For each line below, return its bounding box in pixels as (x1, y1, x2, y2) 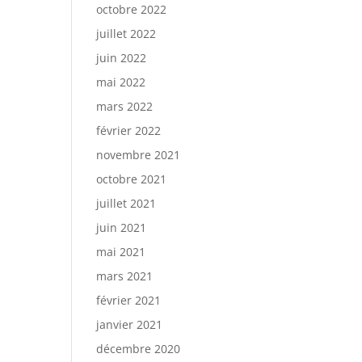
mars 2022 (96, 99, 154, 114)
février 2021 (96, 293, 162, 308)
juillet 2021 (96, 196, 157, 211)
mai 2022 (96, 74, 146, 90)
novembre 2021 (96, 147, 181, 162)
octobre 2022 (96, 2, 167, 17)
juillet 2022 (96, 26, 157, 41)
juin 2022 (96, 50, 147, 65)
